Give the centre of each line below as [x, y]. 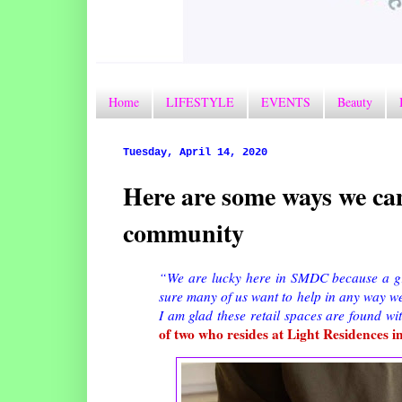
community [184, 232]
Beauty [355, 102]
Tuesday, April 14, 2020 [195, 152]
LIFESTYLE [200, 102]
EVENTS [286, 102]
